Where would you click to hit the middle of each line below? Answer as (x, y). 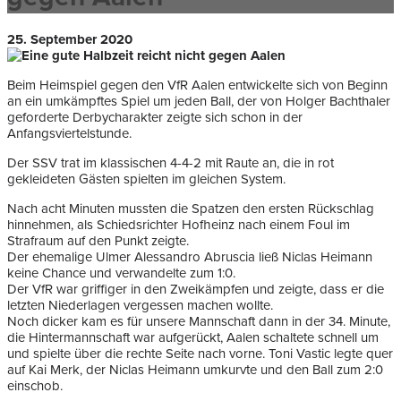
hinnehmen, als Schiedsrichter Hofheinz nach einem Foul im (179, 225)
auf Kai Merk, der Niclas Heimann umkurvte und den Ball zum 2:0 (195, 370)
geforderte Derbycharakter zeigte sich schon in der (155, 118)
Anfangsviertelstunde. (69, 134)
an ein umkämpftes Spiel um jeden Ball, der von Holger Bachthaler (199, 102)
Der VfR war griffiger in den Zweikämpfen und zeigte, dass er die (196, 290)
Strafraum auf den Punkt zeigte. (98, 241)
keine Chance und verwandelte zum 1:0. (121, 273)
